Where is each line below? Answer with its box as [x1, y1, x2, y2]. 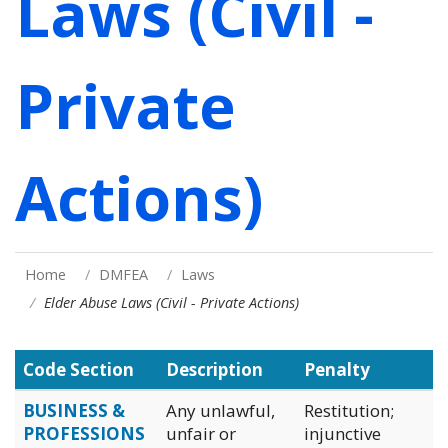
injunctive [304, 421, 381, 445]
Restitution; [304, 398, 394, 422]
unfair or [166, 421, 236, 445]
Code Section [23, 357, 134, 381]
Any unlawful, [166, 398, 275, 422]
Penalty [304, 357, 370, 381]
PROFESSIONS [23, 421, 145, 445]
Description [166, 357, 263, 381]
